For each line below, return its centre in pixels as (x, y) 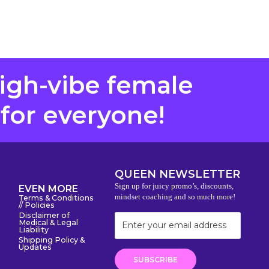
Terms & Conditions (56, 198)
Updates (35, 247)
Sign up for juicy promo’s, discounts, (174, 186)
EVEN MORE (48, 189)
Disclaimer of (44, 216)
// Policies (37, 205)
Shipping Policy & (52, 240)
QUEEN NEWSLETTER (177, 174)
